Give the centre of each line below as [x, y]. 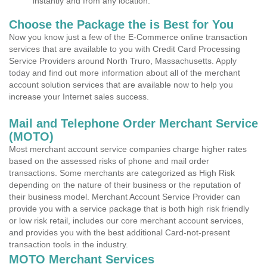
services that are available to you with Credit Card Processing [125, 49]
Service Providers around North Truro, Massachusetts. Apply [123, 61]
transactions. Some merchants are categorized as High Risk [122, 173]
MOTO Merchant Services [82, 259]
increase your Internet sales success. [79, 97]
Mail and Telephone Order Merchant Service [133, 123]
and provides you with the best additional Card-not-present [119, 232]
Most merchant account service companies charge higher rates [128, 149]
